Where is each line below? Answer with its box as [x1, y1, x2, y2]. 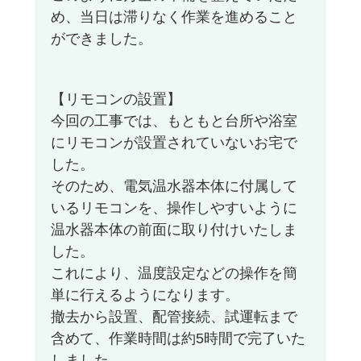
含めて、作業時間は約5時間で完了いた [50, 330, 305, 347]
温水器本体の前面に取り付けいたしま [50, 222, 297, 239]
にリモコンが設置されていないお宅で [50, 135, 297, 151]
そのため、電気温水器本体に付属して [50, 178, 297, 195]
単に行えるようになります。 [50, 287, 239, 304]
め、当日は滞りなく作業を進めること [50, 9, 297, 26]
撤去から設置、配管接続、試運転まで [50, 309, 297, 326]
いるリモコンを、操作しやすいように [50, 200, 297, 217]
